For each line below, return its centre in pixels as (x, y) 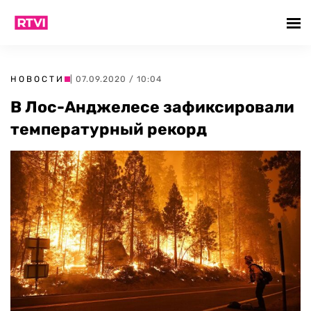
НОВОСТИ (37, 79)
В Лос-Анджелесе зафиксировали (152, 107)
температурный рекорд (109, 129)
